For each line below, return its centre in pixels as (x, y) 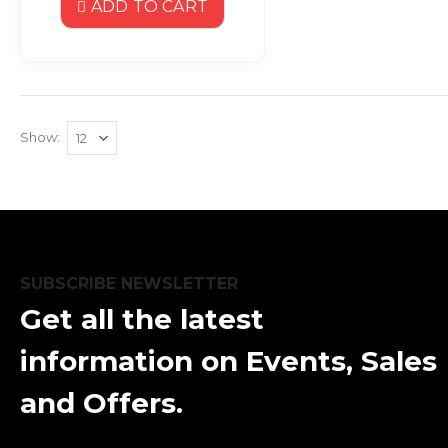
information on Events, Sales (228, 360)
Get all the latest (142, 318)
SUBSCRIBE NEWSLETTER (129, 283)
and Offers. (101, 402)
